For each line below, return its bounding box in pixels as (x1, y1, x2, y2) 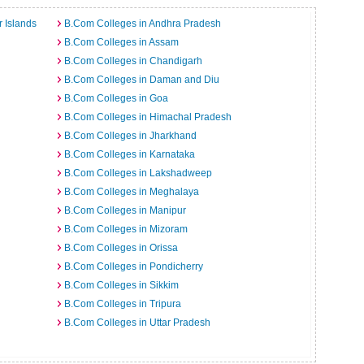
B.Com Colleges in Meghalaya (64, 186, 199, 197)
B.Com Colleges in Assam (64, 37, 179, 48)
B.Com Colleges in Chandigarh (64, 55, 202, 67)
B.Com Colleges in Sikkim (64, 279, 179, 291)
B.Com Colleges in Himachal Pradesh (64, 111, 232, 123)
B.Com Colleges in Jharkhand (64, 130, 197, 141)
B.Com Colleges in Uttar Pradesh (64, 317, 210, 328)
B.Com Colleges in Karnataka (64, 149, 195, 160)
